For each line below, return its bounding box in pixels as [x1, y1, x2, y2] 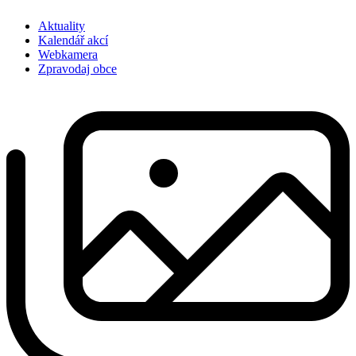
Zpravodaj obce [38, 61, 117, 75]
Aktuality [38, 18, 85, 33]
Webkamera [38, 47, 98, 61]
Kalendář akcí [38, 33, 108, 47]
